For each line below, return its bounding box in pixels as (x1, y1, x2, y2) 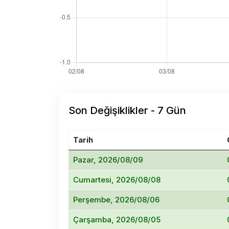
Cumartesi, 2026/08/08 (73, 175, 161, 185)
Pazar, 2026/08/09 (73, 155, 143, 165)
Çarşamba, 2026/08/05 (73, 215, 161, 224)
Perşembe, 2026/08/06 (73, 195, 159, 204)
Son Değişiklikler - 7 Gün (68, 104, 186, 117)
